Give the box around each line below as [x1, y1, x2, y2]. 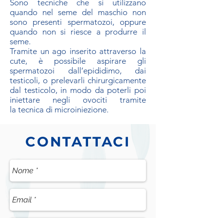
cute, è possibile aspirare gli [10, 56, 146, 66]
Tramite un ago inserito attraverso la [10, 46, 146, 56]
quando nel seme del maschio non [10, 7, 146, 17]
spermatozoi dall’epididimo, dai [10, 66, 146, 75]
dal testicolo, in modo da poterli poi [10, 85, 146, 95]
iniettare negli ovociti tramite [10, 95, 146, 105]
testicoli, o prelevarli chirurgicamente [10, 75, 146, 85]
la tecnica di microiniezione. [10, 105, 109, 114]
